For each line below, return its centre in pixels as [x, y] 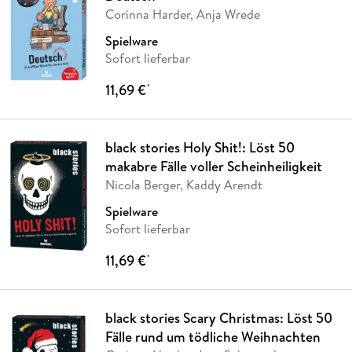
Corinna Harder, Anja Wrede [182, 15]
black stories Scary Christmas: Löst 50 [218, 318]
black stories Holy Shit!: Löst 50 [200, 148]
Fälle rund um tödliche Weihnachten [213, 337]
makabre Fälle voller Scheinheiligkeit [213, 167]
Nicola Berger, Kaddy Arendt [183, 185]
